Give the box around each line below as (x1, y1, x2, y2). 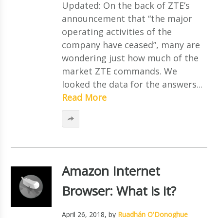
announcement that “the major (61, 12, 192, 24)
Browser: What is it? (61, 182, 176, 200)
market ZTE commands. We (61, 65, 177, 77)
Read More (61, 91, 107, 103)
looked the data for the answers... (61, 78, 202, 90)
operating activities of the (61, 25, 172, 37)
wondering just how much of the (61, 52, 199, 64)
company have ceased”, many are (61, 38, 200, 51)
